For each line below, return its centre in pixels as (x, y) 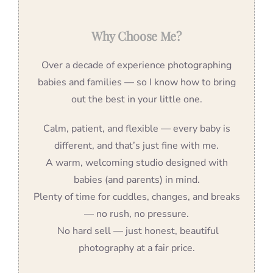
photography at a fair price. (136, 248)
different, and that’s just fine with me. (136, 146)
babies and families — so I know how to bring (136, 83)
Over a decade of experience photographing (136, 66)
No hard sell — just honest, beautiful (136, 231)
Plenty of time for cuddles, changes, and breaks (136, 197)
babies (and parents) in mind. (136, 180)
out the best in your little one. (136, 100)
